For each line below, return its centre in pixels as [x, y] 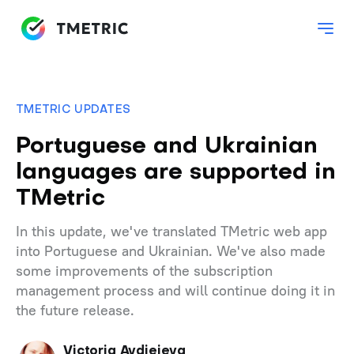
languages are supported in [176, 173]
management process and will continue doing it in [175, 291]
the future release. [75, 311]
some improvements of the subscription [144, 271]
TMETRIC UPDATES [73, 111]
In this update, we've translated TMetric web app [171, 232]
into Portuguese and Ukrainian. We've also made [171, 251]
